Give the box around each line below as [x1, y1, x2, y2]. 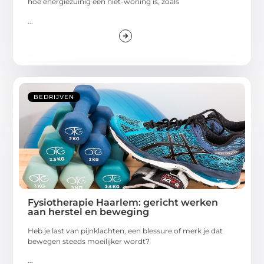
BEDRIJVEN [34, 93, 75, 101]
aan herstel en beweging [28, 206, 150, 217]
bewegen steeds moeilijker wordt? [28, 236, 150, 246]
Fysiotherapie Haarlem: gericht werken [28, 196, 219, 208]
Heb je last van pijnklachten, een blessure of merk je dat [28, 226, 223, 235]
